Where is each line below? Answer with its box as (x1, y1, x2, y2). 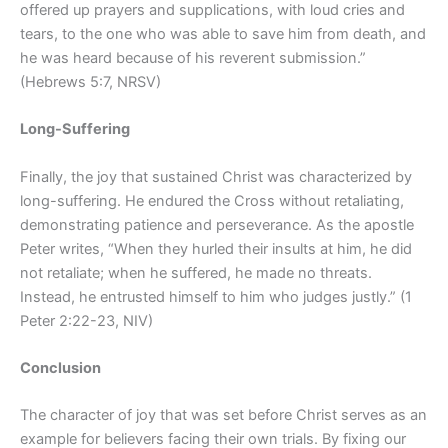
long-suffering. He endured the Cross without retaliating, (20, 191, 404, 210)
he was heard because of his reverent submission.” (20, 49, 366, 67)
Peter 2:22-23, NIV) (20, 311, 153, 330)
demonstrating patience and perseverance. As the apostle (20, 215, 414, 234)
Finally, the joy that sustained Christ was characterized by (20, 167, 412, 186)
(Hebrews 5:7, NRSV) (20, 73, 161, 91)
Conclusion (20, 359, 101, 378)
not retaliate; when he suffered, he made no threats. (20, 263, 372, 282)
